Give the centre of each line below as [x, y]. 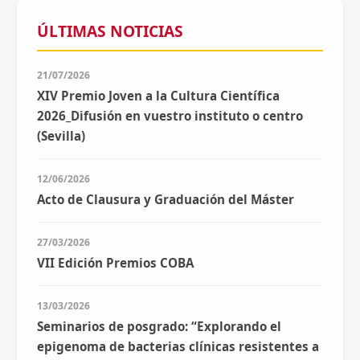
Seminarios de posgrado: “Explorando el [159, 327]
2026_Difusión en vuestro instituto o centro [170, 116]
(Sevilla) [61, 136]
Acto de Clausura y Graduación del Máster [166, 200]
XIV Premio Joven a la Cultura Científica [158, 96]
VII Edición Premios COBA [115, 263]
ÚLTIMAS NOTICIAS [110, 31]
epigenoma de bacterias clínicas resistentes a [178, 347]
